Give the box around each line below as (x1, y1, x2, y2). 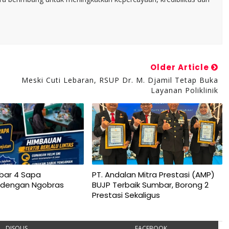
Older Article (150, 62, 211, 73)
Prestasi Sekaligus (91, 190, 160, 200)
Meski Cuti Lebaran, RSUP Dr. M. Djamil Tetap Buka (21, 75, 218, 85)
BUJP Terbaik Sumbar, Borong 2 (91, 179, 209, 190)
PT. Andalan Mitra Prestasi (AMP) (91, 169, 215, 180)
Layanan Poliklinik (150, 85, 218, 95)
